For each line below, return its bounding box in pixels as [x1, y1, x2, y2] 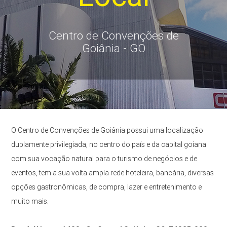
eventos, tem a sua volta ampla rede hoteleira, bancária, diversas [11, 168, 214, 178]
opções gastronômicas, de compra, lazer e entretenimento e [11, 182, 202, 192]
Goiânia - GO [82, 41, 145, 55]
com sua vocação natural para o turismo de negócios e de [11, 154, 198, 164]
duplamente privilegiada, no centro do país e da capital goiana [11, 140, 207, 149]
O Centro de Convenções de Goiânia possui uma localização [11, 126, 204, 135]
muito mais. [11, 197, 49, 206]
